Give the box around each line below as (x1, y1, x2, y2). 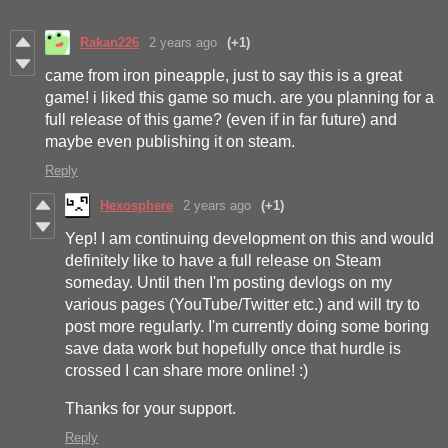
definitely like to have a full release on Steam (65, 251, 381, 269)
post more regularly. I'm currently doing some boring (65, 317, 429, 335)
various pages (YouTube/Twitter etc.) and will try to (65, 295, 420, 313)
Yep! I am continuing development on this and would (65, 229, 434, 247)
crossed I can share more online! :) (65, 361, 308, 379)
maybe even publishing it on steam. (45, 132, 295, 150)
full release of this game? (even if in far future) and (45, 110, 397, 128)
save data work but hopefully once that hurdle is (65, 339, 401, 357)
